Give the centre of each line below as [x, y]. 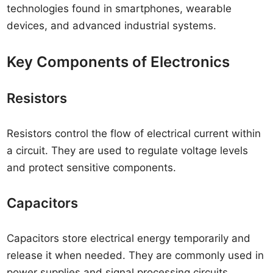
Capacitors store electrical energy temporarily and [129, 238]
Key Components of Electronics [119, 62]
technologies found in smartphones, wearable [119, 9]
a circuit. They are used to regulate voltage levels [128, 151]
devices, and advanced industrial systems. [112, 26]
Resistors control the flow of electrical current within [134, 133]
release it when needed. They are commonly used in [136, 255]
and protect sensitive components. [92, 168]
